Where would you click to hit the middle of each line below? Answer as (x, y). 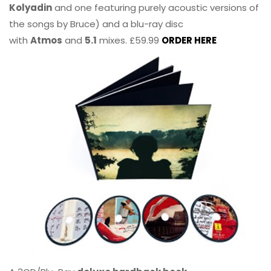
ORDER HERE (189, 41)
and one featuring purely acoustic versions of (155, 8)
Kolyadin (31, 8)
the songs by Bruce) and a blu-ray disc (96, 24)
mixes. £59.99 (129, 41)
